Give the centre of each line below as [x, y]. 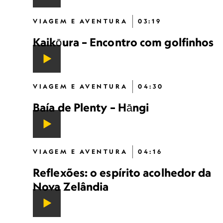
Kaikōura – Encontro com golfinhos [123, 42]
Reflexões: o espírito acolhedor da [122, 172]
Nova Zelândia [71, 186]
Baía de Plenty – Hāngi [91, 107]
